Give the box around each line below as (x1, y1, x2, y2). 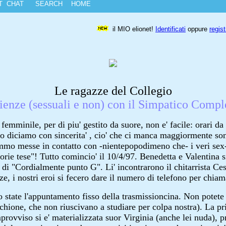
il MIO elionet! (110, 25, 155, 33)
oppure (186, 25, 209, 33)
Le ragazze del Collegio (54, 84, 172, 97)
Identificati (155, 25, 186, 33)
